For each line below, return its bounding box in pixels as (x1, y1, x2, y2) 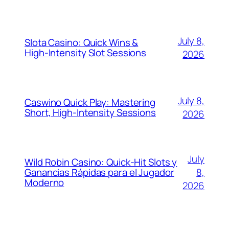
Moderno (25, 175, 64, 189)
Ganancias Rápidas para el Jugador (25, 165, 174, 179)
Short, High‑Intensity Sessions (25, 105, 156, 119)
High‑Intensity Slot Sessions (25, 45, 147, 59)
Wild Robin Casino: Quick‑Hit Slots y (25, 155, 177, 169)
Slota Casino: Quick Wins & (25, 35, 139, 49)
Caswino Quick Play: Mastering (25, 95, 156, 109)
